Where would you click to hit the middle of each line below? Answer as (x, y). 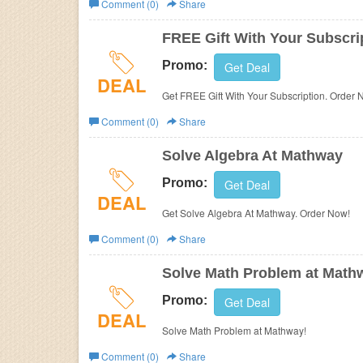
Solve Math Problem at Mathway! (285, 330)
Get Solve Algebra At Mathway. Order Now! (256, 213)
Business (118, 19)
